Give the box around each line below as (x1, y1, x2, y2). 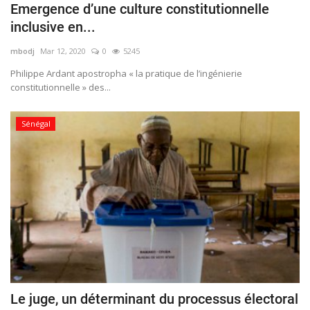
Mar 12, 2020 (40, 45, 86, 56)
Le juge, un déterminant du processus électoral (10, 291, 298, 308)
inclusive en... (10, 18, 95, 35)
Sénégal (21, 118, 51, 129)
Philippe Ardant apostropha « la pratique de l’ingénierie (10, 66, 242, 80)
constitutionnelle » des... (10, 80, 111, 93)
